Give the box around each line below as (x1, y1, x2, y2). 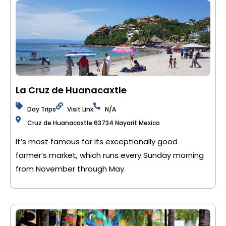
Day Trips (27, 105, 56, 114)
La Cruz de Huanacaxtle (16, 84, 127, 96)
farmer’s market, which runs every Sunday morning (16, 150, 204, 160)
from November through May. (16, 163, 126, 174)
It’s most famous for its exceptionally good (16, 136, 178, 147)
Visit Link (67, 105, 93, 114)
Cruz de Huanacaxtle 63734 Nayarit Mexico (27, 119, 160, 127)
